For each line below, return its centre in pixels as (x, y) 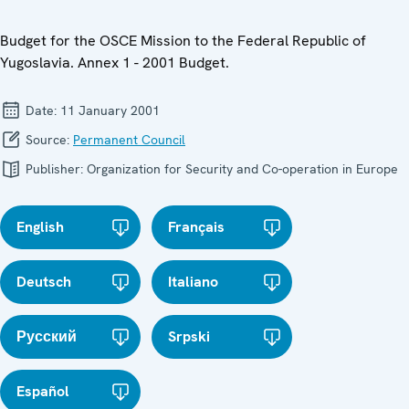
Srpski (189, 336)
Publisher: (54, 168)
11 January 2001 (110, 110)
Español (43, 391)
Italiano (194, 281)
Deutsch (44, 281)
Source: (47, 139)
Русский (47, 336)
